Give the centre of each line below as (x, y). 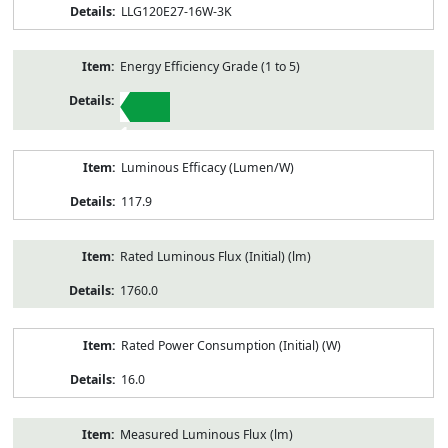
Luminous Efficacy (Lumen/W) (207, 167)
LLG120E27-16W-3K (176, 11)
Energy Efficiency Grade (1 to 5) (209, 66)
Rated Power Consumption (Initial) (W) (230, 345)
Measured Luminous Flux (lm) (206, 434)
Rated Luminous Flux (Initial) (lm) (215, 256)
